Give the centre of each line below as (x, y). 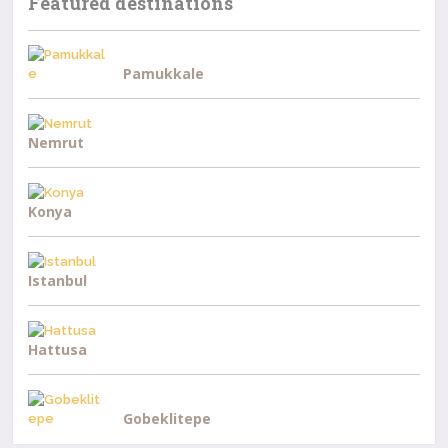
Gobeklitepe (167, 418)
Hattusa (58, 349)
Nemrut (56, 142)
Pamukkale (164, 73)
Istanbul (58, 280)
